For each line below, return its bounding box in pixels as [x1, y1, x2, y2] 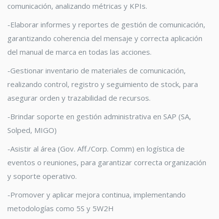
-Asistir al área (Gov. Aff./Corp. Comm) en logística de [7, 144, 185, 154]
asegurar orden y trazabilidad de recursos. [7, 93, 151, 103]
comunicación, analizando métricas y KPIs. [7, 1, 147, 11]
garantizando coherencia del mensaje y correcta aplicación [7, 33, 202, 44]
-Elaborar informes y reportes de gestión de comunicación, [7, 20, 205, 30]
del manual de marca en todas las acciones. [7, 47, 152, 57]
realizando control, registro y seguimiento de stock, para [7, 79, 198, 89]
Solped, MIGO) [7, 125, 57, 135]
